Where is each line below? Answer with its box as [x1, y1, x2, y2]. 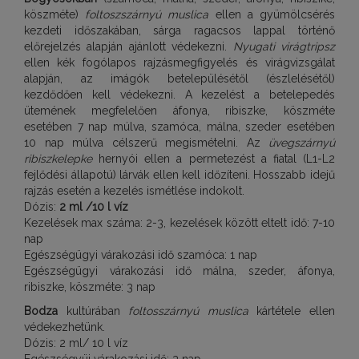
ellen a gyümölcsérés [208, 8, 336, 21]
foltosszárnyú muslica [128, 305, 248, 317]
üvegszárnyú [268, 136, 335, 149]
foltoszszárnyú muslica [85, 8, 209, 21]
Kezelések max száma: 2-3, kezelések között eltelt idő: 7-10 [24, 216, 335, 229]
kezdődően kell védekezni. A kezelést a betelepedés [24, 88, 335, 101]
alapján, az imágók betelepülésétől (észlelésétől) [24, 72, 335, 85]
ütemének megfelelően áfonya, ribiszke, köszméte [24, 104, 335, 117]
